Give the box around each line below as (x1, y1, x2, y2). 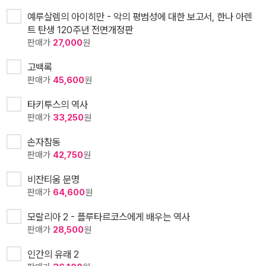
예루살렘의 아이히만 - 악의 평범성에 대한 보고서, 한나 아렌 (27, 11, 252, 23)
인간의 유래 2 (27, 248, 79, 261)
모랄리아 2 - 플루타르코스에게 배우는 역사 (27, 211, 190, 223)
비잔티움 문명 (27, 173, 80, 186)
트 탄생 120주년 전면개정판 (27, 24, 133, 36)
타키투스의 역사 (27, 99, 88, 111)
